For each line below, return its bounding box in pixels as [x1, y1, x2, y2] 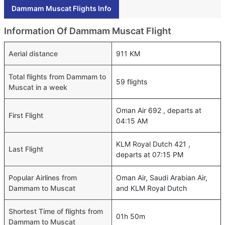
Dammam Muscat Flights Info [12, 4, 111, 13]
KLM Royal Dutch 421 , [116, 139, 190, 148]
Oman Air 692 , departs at [116, 105, 201, 115]
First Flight [9, 110, 43, 120]
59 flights [116, 77, 147, 86]
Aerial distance [9, 49, 58, 58]
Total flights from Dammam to [9, 72, 106, 81]
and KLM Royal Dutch [116, 183, 187, 192]
